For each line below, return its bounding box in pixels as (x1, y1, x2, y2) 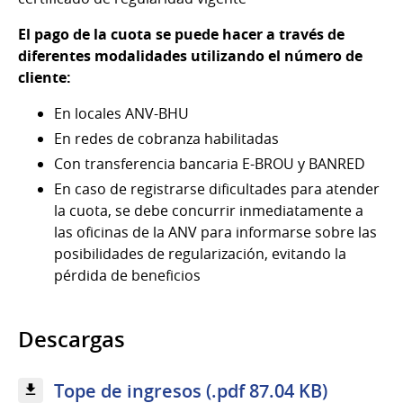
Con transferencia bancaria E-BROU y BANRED (54, 153, 365, 174)
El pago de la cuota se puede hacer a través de (18, 23, 345, 44)
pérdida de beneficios (54, 264, 201, 285)
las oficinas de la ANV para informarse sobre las (54, 221, 377, 242)
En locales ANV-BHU (54, 103, 189, 123)
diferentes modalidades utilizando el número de (18, 45, 363, 66)
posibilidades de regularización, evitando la (54, 243, 346, 264)
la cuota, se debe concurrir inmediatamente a (54, 200, 363, 220)
